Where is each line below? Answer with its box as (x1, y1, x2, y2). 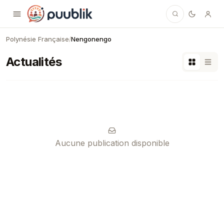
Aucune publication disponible (54, 138, 169, 148)
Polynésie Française (6, 35, 69, 43)
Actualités (6, 54, 61, 69)
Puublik (25, 2, 54, 12)
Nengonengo (71, 35, 111, 43)
